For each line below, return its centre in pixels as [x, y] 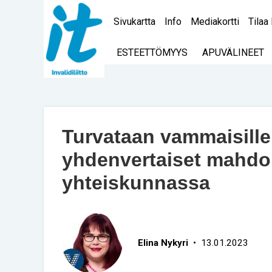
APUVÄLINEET [233, 53]
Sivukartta [134, 22]
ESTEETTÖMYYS [152, 53]
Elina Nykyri [163, 243]
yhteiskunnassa [136, 183]
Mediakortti [215, 22]
